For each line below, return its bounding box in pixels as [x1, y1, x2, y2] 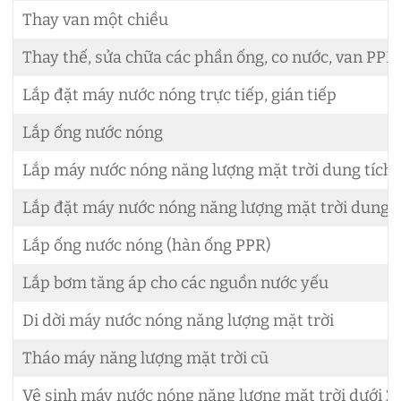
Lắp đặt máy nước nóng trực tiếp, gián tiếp [22, 84, 337, 105]
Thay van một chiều [22, 9, 168, 30]
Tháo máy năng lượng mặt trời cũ [22, 347, 269, 368]
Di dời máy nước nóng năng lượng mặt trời [22, 310, 334, 330]
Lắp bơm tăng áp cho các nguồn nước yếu [22, 272, 328, 293]
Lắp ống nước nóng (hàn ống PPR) [22, 235, 271, 255]
